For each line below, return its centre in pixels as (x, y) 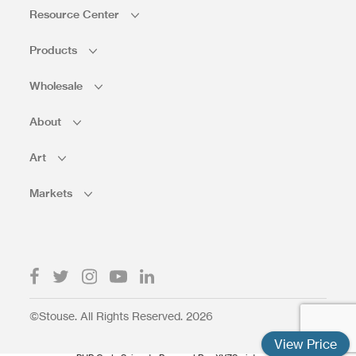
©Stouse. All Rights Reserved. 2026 (122, 316)
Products (55, 50)
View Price (306, 344)
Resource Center (76, 15)
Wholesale (58, 86)
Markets (53, 193)
